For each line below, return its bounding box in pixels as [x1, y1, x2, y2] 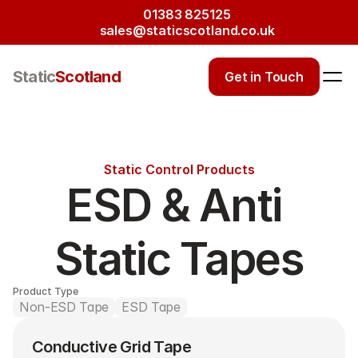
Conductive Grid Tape [32, 337, 191, 356]
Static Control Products [103, 161, 255, 177]
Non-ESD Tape [19, 299, 109, 315]
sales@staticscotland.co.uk [99, 22, 275, 38]
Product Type [13, 285, 78, 297]
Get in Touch [224, 68, 304, 85]
